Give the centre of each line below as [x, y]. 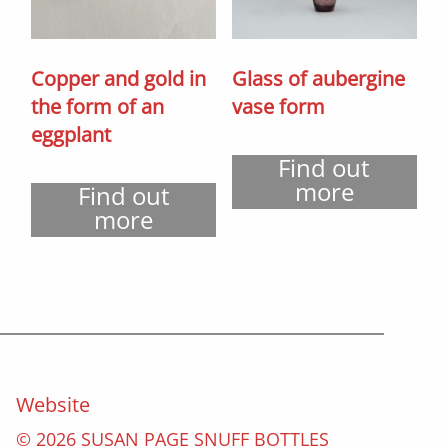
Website [53, 404]
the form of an [98, 106]
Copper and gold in [119, 78]
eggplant [71, 134]
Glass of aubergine [318, 78]
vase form [278, 106]
